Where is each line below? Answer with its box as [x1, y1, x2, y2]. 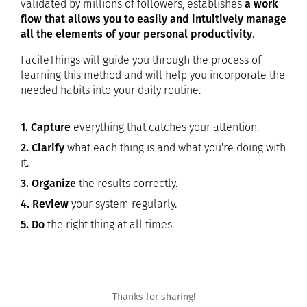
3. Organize [21, 177, 76, 190]
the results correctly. [76, 177, 177, 190]
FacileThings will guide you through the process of [21, 53, 261, 66]
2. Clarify [21, 141, 64, 154]
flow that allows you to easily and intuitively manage [21, 12, 286, 25]
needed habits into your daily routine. [21, 84, 201, 97]
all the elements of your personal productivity [21, 27, 252, 40]
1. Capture [21, 121, 71, 134]
